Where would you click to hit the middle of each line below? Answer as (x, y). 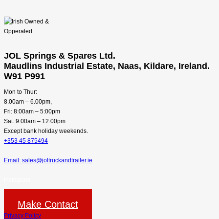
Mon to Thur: (21, 92)
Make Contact (48, 204)
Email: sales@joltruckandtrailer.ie (48, 160)
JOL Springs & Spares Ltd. (60, 55)
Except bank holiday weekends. (46, 131)
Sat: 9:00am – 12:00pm (35, 121)
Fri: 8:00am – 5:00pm (32, 111)
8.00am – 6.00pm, (28, 101)
